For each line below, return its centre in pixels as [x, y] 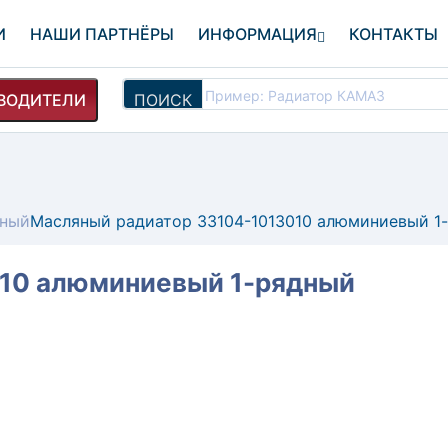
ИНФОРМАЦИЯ [258, 34]
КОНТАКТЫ [394, 34]
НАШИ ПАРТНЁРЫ [102, 34]
